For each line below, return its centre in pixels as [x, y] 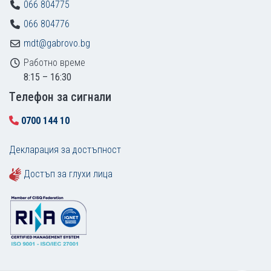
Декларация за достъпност [65, 149]
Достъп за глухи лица [68, 174]
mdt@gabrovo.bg [57, 43]
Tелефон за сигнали [60, 96]
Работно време [54, 62]
